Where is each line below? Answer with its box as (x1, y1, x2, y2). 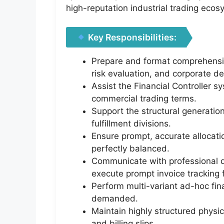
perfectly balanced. (91, 143, 169, 154)
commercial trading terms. (91, 93, 196, 104)
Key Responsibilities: (86, 32, 177, 43)
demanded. (91, 193, 138, 204)
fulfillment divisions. (91, 118, 171, 129)
